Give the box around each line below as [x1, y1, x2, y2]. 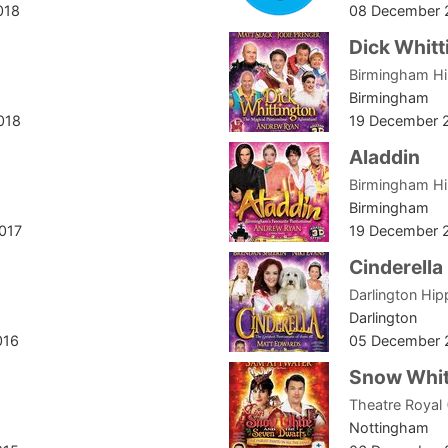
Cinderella [349, 255, 443, 280]
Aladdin [349, 145, 420, 170]
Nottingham [349, 419, 429, 437]
